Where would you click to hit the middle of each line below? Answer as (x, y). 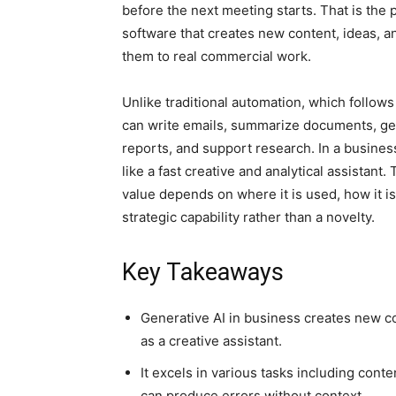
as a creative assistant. (211, 341)
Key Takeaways (203, 272)
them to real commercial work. (217, 56)
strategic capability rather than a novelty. (248, 217)
